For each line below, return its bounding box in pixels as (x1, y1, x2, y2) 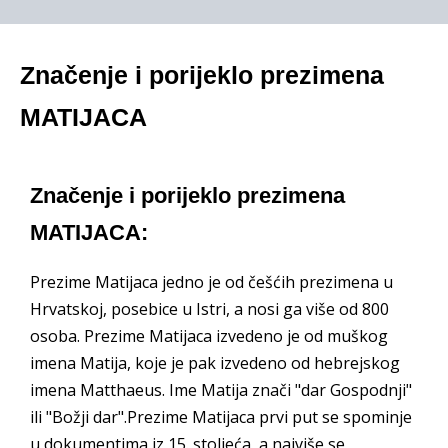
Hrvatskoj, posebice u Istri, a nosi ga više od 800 (30, 298, 389, 320)
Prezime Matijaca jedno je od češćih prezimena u (30, 271, 393, 293)
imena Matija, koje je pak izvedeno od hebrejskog (30, 352, 400, 374)
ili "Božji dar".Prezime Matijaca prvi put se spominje (30, 406, 412, 428)
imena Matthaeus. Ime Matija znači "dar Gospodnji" (30, 379, 412, 401)
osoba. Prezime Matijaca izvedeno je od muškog (30, 325, 388, 347)
